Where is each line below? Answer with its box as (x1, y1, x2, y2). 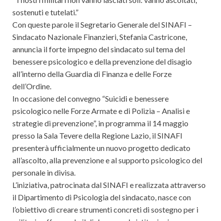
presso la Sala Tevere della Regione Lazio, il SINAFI (12, 130, 183, 140)
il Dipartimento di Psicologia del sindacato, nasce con (12, 192, 191, 202)
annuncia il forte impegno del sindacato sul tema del (12, 44, 185, 54)
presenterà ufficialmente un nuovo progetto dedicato (12, 143, 190, 152)
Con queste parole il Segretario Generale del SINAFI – (12, 19, 192, 29)
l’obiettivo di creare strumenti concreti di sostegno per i (12, 204, 198, 214)
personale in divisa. (12, 167, 75, 177)
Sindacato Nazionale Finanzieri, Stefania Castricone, (12, 32, 187, 41)
